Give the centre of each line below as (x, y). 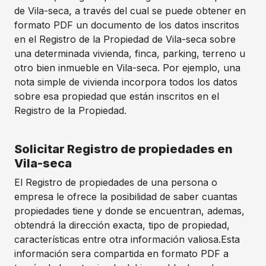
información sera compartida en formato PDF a (121, 254)
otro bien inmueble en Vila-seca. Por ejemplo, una (127, 68)
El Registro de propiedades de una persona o (116, 182)
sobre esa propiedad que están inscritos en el (117, 96)
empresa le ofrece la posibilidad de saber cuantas (126, 197)
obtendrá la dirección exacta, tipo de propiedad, (122, 225)
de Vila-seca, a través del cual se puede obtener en (130, 11)
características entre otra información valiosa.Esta (127, 239)
